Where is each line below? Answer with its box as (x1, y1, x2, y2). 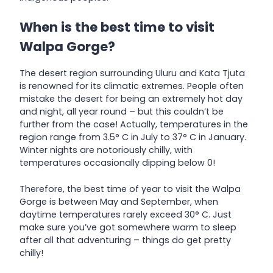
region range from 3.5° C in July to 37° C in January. (19, 131, 246, 144)
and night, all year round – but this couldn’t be (19, 105, 224, 118)
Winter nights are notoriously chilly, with (19, 144, 193, 157)
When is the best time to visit (19, 18, 214, 36)
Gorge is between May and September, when (19, 195, 218, 208)
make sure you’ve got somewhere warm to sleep (19, 221, 236, 233)
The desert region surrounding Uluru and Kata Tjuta (19, 67, 245, 80)
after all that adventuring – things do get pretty (19, 233, 231, 246)
